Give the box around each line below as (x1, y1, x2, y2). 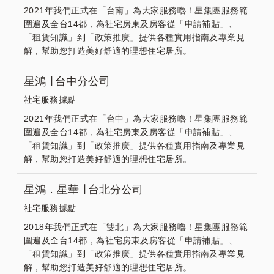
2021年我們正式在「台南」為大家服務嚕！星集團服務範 (24, 6, 248, 15)
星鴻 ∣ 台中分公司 (24, 75, 110, 87)
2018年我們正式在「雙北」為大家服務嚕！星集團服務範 (24, 222, 248, 232)
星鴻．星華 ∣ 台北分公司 (24, 183, 143, 196)
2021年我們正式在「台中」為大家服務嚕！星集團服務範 (24, 114, 248, 124)
